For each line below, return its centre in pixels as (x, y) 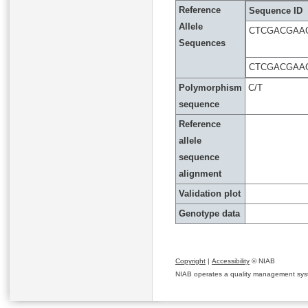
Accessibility (231, 261)
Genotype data (209, 213)
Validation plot (210, 194)
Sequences (202, 43)
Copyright (190, 261)
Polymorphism (210, 88)
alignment (200, 174)
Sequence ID (276, 11)
